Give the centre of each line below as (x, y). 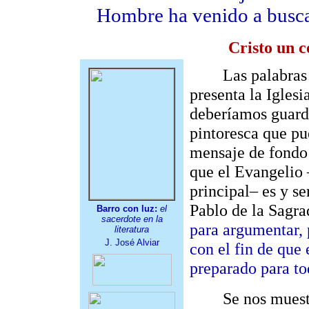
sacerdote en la (132, 219)
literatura (132, 229)
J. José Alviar (132, 242)
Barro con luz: (127, 209)
